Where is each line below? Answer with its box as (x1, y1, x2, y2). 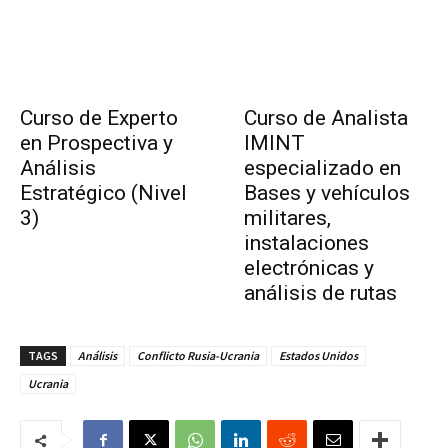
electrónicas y (244, 256, 374, 281)
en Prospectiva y (20, 131, 173, 156)
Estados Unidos (279, 348, 358, 364)
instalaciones (244, 231, 369, 256)
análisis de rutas (244, 281, 397, 306)
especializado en (244, 156, 401, 181)
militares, (244, 206, 331, 231)
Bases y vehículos (244, 181, 410, 206)
